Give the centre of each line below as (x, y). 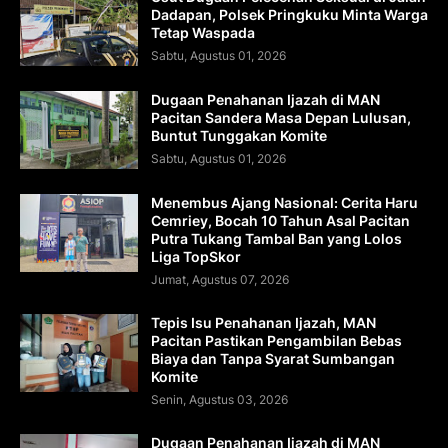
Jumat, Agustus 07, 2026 (220, 280)
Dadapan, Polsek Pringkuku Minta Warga (289, 15)
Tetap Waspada (203, 33)
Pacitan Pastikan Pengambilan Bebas (276, 341)
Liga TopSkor (196, 257)
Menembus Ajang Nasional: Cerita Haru (284, 203)
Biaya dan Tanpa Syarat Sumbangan (273, 359)
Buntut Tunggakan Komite (239, 136)
